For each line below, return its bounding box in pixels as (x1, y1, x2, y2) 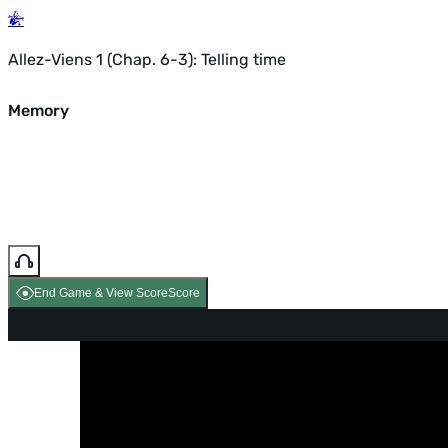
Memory (8, 100, 69, 120)
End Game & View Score (34, 286, 168, 301)
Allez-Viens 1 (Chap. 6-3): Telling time (8, 50, 286, 69)
